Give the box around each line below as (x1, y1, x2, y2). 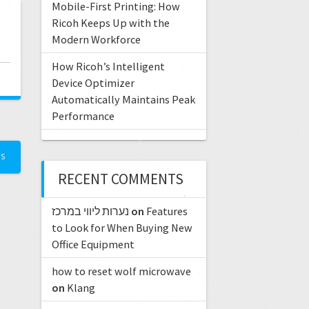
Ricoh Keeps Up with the (51, 16, 170, 30)
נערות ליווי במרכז (51, 204, 129, 219)
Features (146, 204, 188, 219)
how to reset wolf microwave (51, 264, 191, 279)
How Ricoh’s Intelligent (51, 59, 165, 74)
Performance (51, 109, 114, 123)
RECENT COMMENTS (57, 170, 183, 189)
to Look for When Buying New (51, 221, 192, 235)
